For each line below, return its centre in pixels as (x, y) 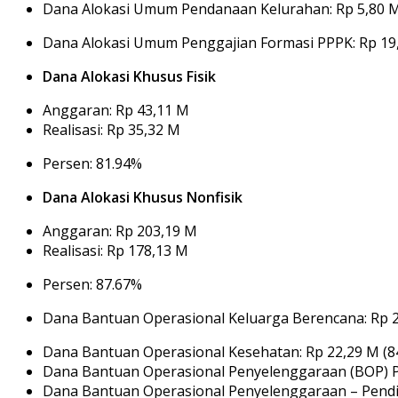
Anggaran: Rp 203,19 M (120, 231)
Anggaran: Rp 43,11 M (116, 110)
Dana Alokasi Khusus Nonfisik (143, 197)
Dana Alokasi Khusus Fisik (129, 76)
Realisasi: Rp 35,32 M (111, 129)
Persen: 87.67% (92, 284)
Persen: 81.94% (92, 163)
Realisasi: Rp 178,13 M (115, 250)
